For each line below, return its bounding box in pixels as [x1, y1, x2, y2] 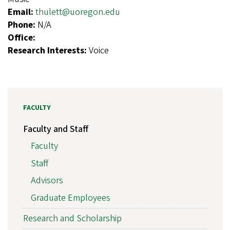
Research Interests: [8, 44, 89, 57]
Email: [8, 6, 35, 18]
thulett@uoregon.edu [35, 6, 120, 18]
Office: [8, 31, 35, 44]
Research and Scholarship [23, 212, 122, 225]
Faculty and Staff [23, 122, 88, 136]
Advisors [31, 174, 63, 187]
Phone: [8, 18, 37, 31]
